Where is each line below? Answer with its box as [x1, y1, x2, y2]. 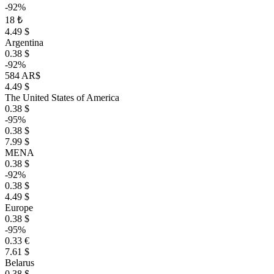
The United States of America [5, 92, 119, 103]
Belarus [5, 257, 34, 268]
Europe [5, 202, 33, 213]
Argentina [5, 37, 43, 48]
